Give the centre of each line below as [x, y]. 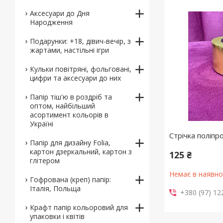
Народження [51, 22]
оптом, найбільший [62, 106]
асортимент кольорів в [69, 115]
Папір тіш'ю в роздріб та [71, 97]
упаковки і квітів [57, 216]
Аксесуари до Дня [60, 13]
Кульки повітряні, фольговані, [81, 69]
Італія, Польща [55, 188]
